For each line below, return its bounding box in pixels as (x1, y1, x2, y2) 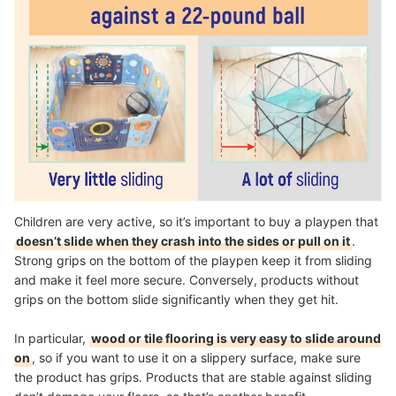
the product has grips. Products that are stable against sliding (14, 369, 372, 385)
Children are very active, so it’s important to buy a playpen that (14, 213, 378, 229)
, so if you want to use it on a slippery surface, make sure (32, 349, 361, 365)
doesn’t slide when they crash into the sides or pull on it (16, 232, 350, 248)
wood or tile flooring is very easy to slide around (91, 330, 381, 346)
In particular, (14, 330, 89, 346)
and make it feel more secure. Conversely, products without (14, 271, 359, 287)
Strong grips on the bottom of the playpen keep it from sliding (14, 252, 372, 268)
